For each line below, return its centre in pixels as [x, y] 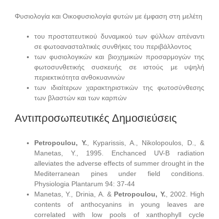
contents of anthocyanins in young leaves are [119, 204]
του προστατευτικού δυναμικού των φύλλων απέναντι [119, 36]
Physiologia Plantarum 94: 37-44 [85, 184]
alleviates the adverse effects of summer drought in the [119, 163]
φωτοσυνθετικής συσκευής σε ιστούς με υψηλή [119, 67]
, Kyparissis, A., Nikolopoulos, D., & [146, 142]
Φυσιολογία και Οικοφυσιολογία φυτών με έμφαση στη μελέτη [109, 16]
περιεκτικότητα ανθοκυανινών [79, 77]
